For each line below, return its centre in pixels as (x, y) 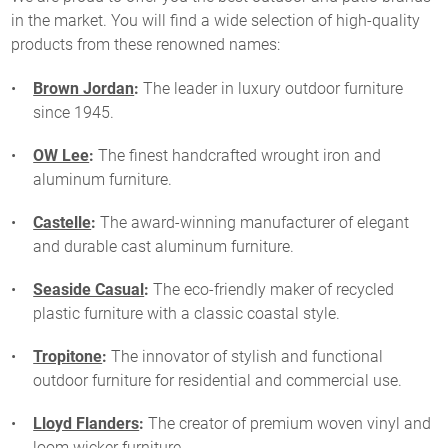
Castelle (62, 223)
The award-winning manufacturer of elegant (253, 223)
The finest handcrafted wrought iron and (238, 156)
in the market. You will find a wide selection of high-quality (216, 21)
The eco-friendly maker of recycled (272, 290)
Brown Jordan (84, 89)
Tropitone (68, 357)
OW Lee (61, 156)
